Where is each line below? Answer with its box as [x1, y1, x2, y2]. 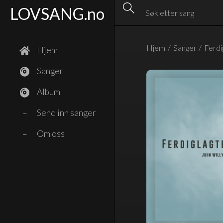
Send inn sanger [37, 108, 97, 118]
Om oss [37, 128, 65, 139]
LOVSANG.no [9, 4, 105, 23]
